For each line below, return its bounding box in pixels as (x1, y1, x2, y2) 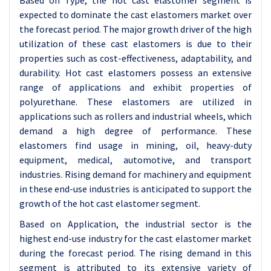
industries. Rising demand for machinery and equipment (19, 168, 252, 180)
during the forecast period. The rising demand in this (19, 247, 252, 259)
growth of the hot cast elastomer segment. (19, 197, 200, 209)
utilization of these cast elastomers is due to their (19, 38, 252, 50)
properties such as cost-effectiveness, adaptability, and (19, 52, 252, 64)
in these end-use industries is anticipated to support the (19, 183, 252, 195)
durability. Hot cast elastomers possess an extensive (19, 67, 252, 79)
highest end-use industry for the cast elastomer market (19, 232, 252, 244)
